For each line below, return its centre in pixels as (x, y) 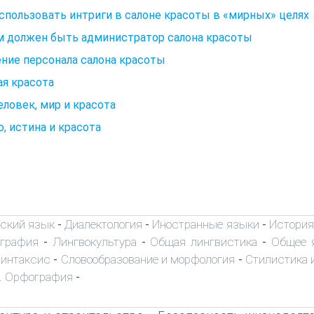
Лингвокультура (94, 241)
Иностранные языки (206, 224)
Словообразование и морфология (148, 259)
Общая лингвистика (204, 241)
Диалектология (104, 224)
